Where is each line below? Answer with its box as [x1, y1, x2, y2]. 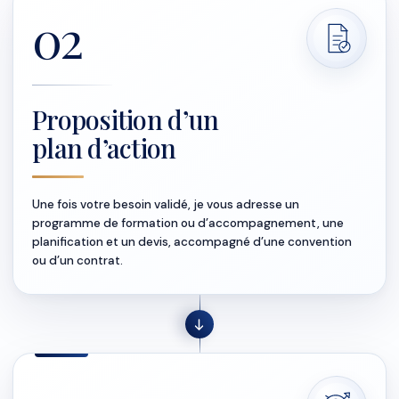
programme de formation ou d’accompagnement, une [32, 216, 344, 231]
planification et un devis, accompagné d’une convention [32, 234, 352, 249]
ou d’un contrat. [32, 253, 123, 268]
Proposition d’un [32, 102, 219, 136]
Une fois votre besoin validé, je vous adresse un [32, 197, 299, 212]
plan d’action [32, 131, 176, 165]
